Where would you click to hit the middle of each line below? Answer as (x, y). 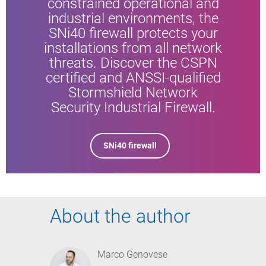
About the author (120, 216)
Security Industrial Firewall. (133, 107)
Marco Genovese (132, 254)
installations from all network (133, 48)
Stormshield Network (133, 92)
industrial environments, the (133, 18)
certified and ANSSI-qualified (133, 77)
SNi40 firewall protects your (133, 33)
